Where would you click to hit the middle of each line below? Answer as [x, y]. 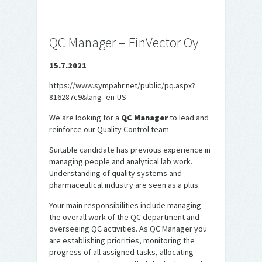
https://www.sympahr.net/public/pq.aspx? [122, 85]
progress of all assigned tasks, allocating [121, 252]
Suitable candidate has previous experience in [130, 150]
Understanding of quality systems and [116, 173]
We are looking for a [85, 118]
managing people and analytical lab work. [121, 161]
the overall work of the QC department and [124, 217]
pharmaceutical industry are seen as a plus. [125, 185]
